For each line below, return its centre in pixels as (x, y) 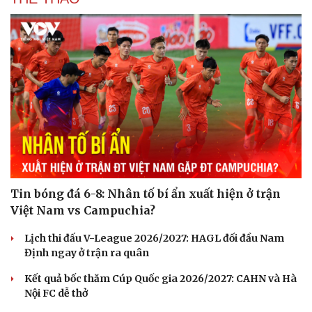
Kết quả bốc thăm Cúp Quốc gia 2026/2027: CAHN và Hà (161, 278)
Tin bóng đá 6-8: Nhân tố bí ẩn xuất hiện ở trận (146, 193)
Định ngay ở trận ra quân (87, 252)
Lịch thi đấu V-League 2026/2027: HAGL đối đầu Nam (154, 238)
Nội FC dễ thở (56, 293)
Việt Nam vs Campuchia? (83, 210)
